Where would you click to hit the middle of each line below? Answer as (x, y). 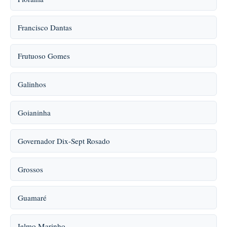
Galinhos (32, 84)
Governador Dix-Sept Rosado (64, 141)
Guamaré (32, 198)
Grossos (30, 169)
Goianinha (34, 112)
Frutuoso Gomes (44, 56)
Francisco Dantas (45, 27)
